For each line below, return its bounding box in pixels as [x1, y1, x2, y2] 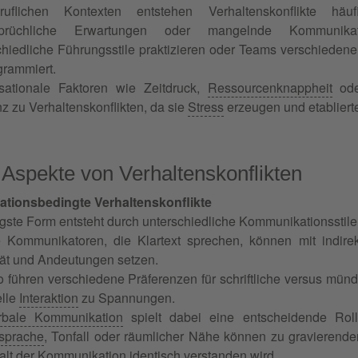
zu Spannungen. [78, 288, 175, 307]
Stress [188, 97, 224, 116]
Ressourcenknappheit [207, 78, 332, 97]
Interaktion [19, 288, 78, 307]
